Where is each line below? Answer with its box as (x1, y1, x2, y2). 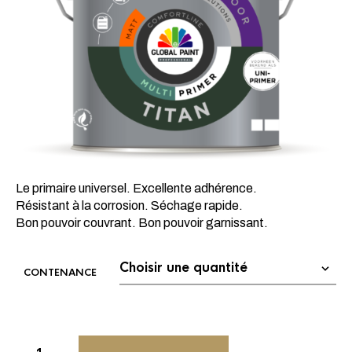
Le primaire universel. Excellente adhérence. (16, 181, 257, 195)
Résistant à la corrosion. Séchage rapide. (16, 198, 243, 212)
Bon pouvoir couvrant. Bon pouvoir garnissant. (16, 215, 268, 229)
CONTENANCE (24, 266, 97, 279)
